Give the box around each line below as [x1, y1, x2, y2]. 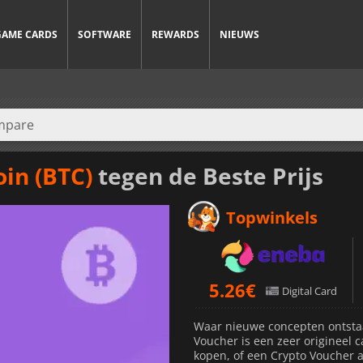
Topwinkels [226, 206, 318, 228]
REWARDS [152, 28, 199, 41]
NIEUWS [220, 28, 259, 41]
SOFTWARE [78, 28, 131, 41]
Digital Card [282, 283, 337, 298]
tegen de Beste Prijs [92, 160, 323, 191]
